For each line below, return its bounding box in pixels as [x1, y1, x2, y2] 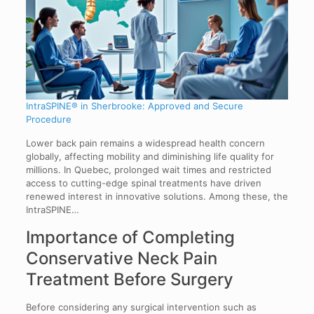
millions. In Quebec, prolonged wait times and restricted [25, 163, 271, 175]
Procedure [25, 113, 71, 125]
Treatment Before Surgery [25, 268, 233, 289]
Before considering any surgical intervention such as [25, 301, 257, 313]
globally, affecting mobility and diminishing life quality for [25, 150, 274, 162]
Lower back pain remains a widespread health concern [25, 137, 265, 149]
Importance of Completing [25, 226, 235, 247]
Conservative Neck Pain [25, 247, 217, 268]
